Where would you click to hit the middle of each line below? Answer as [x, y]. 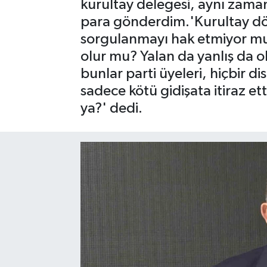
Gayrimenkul [63, 21]
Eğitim [48, 82]
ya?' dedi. [111, 108]
